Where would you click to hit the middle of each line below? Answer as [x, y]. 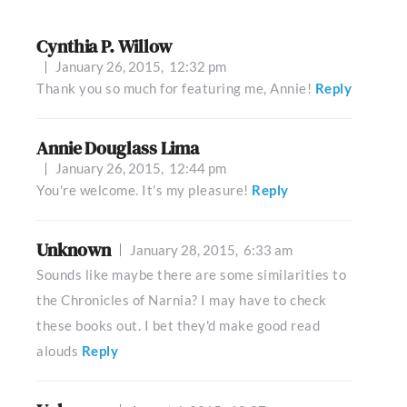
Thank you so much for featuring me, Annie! [174, 88]
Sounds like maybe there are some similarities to [191, 274]
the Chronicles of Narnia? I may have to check [182, 300]
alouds [57, 351]
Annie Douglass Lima [118, 148]
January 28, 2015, [187, 249]
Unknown [74, 250]
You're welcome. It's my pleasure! [143, 190]
